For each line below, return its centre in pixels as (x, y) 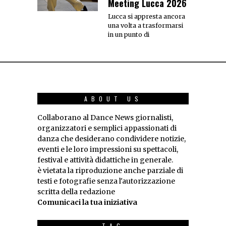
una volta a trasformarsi (146, 26)
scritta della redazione (76, 192)
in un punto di (129, 35)
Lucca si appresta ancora (147, 17)
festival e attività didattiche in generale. (105, 160)
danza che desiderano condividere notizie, (111, 139)
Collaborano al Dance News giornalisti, (105, 118)
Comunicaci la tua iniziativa (87, 203)
